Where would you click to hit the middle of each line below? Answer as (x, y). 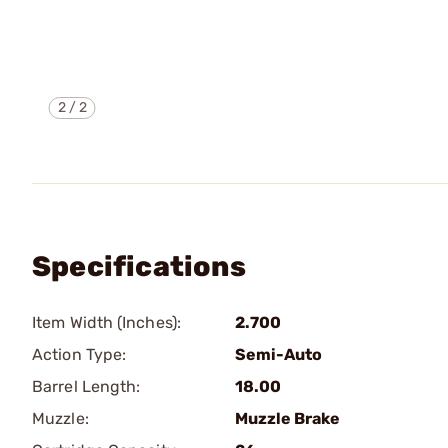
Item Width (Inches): (106, 322)
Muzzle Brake (287, 418)
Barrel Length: (86, 386)
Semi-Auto (278, 354)
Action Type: (79, 354)
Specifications (139, 266)
